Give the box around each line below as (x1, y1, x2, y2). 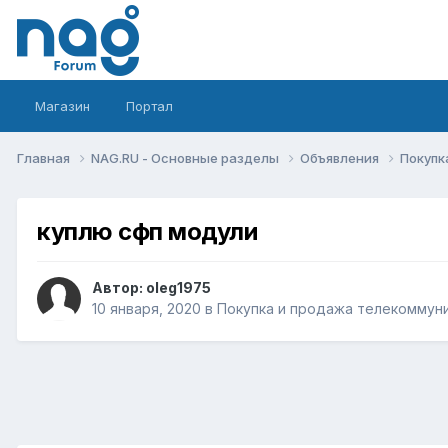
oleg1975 (146, 279, 211, 297)
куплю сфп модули (37, 216, 258, 246)
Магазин (35, 98, 90, 114)
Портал (126, 98, 173, 114)
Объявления (300, 149, 382, 166)
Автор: (92, 279, 146, 297)
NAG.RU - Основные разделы (91, 149, 282, 166)
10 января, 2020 (92, 300, 201, 318)
